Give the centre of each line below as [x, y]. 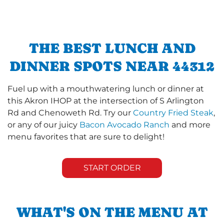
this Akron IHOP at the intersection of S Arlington [106, 100]
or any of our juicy [43, 124]
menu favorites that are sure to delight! [86, 136]
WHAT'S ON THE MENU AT [112, 212]
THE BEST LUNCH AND [112, 48]
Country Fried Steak [173, 112]
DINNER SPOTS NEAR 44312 [112, 66]
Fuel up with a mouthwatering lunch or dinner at [106, 88]
